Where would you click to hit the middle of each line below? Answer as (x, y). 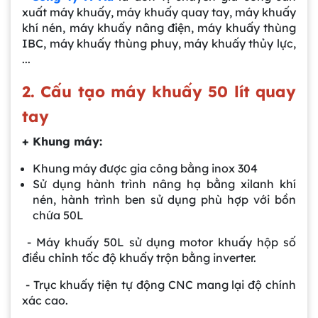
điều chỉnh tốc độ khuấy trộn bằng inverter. (139, 257)
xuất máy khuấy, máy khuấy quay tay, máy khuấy (159, 12)
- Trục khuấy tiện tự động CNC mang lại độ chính (159, 284)
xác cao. (45, 300)
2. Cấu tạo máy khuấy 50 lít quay (159, 91)
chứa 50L (58, 215)
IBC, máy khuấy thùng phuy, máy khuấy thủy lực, (159, 43)
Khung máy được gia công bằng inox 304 (145, 168)
